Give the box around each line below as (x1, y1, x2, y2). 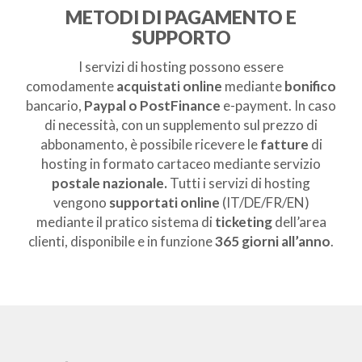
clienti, (28, 233, 68, 250)
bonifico (284, 78, 336, 95)
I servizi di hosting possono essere (78, 58, 284, 76)
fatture (257, 136, 311, 154)
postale (52, 175, 100, 192)
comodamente (26, 78, 116, 95)
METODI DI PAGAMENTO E (65, 6, 297, 29)
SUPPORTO (131, 26, 231, 49)
